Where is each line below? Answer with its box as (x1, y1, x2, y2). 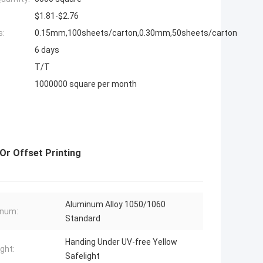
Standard (65, 214, 100, 224)
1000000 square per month (35, 79, 137, 89)
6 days (35, 45, 59, 55)
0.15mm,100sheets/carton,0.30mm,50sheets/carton (35, 28, 237, 38)
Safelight (65, 251, 100, 261)
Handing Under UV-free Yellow (65, 237, 177, 247)
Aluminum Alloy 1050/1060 (65, 200, 166, 210)
